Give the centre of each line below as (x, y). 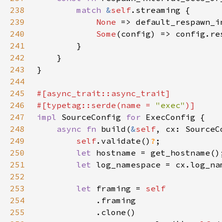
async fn (79, 129)
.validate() (123, 141)
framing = (121, 188)
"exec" (170, 105)
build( (116, 129)
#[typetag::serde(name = (96, 105)
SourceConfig (94, 117)
